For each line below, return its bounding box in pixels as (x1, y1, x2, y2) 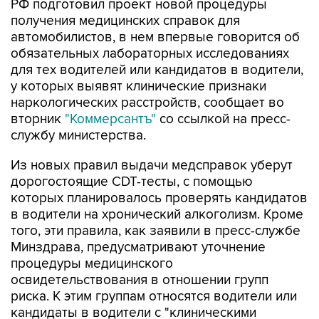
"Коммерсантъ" (65, 111, 156, 127)
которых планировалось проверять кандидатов (11, 190, 308, 206)
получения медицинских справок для (11, 13, 240, 29)
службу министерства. (11, 127, 146, 144)
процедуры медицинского (11, 256, 173, 272)
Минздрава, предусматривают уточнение (11, 239, 266, 256)
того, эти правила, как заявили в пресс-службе (11, 223, 300, 239)
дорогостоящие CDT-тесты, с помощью (11, 174, 253, 190)
